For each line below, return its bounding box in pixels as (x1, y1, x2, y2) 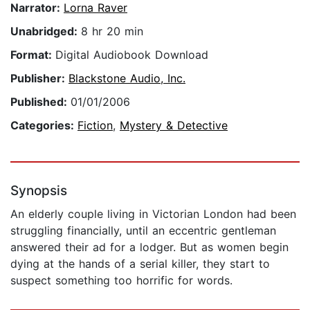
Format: (10, 48, 55, 62)
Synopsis (10, 183, 67, 199)
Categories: (10, 118, 77, 133)
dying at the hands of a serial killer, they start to (10, 257, 270, 271)
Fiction (77, 118, 113, 133)
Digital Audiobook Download (55, 48, 208, 62)
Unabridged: (10, 24, 81, 39)
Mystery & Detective (120, 118, 228, 133)
